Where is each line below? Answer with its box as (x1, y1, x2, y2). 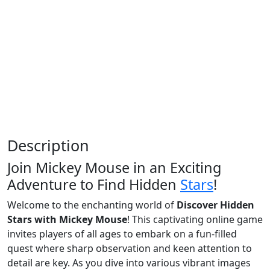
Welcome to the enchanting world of (7, 198, 177, 212)
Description (7, 134, 89, 155)
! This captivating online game (127, 212, 263, 226)
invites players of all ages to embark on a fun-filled (7, 227, 237, 240)
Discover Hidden (177, 198, 254, 212)
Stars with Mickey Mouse (7, 212, 127, 226)
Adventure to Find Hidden (7, 174, 180, 194)
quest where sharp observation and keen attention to (7, 241, 252, 255)
